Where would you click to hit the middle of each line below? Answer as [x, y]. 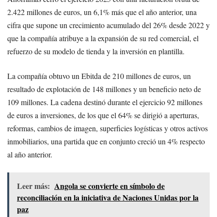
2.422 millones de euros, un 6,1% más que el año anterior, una [102, 12]
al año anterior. [30, 154]
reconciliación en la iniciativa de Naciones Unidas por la [108, 197]
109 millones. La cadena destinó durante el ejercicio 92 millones [105, 102]
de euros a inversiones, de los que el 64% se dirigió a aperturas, [103, 115]
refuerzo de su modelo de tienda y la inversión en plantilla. [96, 51]
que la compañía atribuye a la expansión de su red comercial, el [103, 38]
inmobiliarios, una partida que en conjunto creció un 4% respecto [106, 141]
